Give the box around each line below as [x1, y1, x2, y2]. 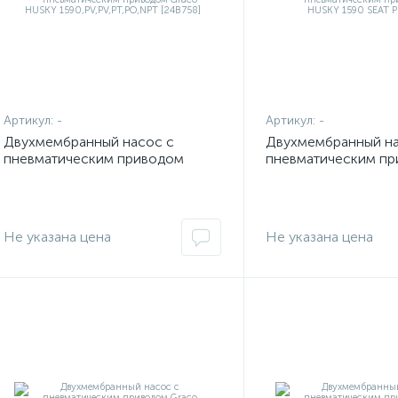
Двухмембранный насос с [4, 133, 174, 150]
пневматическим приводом [4, 150, 184, 167]
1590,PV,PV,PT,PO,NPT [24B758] [4, 184, 211, 201]
